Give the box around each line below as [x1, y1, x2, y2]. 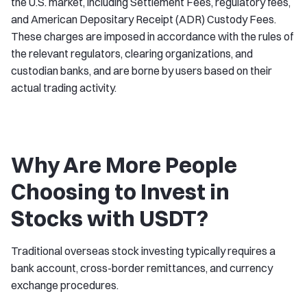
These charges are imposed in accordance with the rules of [11, 29, 293, 43]
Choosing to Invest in [11, 178, 230, 205]
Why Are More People [11, 151, 237, 178]
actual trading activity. [11, 81, 116, 95]
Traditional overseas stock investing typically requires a [11, 244, 275, 258]
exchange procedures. [11, 278, 119, 292]
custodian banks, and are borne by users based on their [11, 64, 272, 77]
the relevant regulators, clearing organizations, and [11, 47, 253, 60]
